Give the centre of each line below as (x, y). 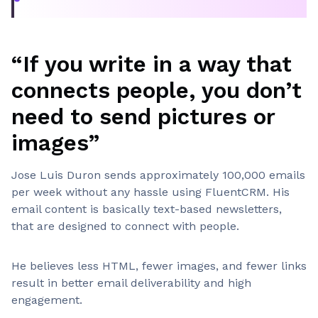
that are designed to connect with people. (125, 226)
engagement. (49, 300)
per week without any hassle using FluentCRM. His (150, 192)
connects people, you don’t (157, 90)
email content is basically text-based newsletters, (147, 209)
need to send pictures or (143, 116)
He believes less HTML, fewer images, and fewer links (159, 266)
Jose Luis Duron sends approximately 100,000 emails (158, 175)
